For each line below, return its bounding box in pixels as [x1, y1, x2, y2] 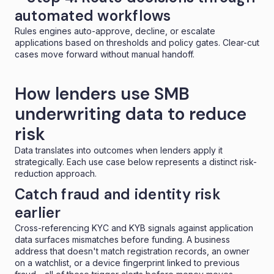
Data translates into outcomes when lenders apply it [15, 144, 223, 155]
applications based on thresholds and [15, 37, 169, 48]
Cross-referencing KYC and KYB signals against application [15, 222, 253, 233]
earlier [15, 202, 61, 222]
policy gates [169, 37, 218, 48]
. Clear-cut [218, 37, 259, 48]
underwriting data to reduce [15, 102, 246, 125]
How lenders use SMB [15, 82, 190, 105]
